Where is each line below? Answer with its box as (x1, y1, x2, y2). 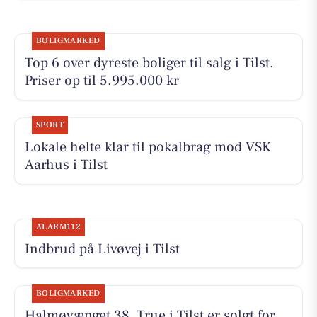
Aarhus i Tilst (24, 156, 108, 175)
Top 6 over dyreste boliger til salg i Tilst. (24, 54, 274, 73)
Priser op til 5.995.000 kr (24, 71, 179, 91)
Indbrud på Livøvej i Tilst (24, 239, 180, 258)
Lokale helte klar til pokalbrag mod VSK (24, 138, 271, 157)
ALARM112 (35, 221, 81, 232)
